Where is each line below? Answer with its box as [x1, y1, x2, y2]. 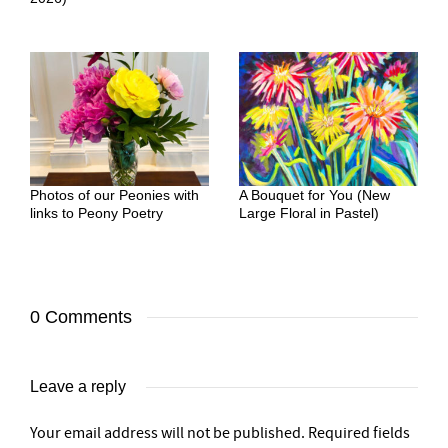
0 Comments [30, 307, 132, 328]
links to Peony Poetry [30, 205, 163, 222]
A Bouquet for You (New [239, 187, 390, 204]
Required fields [308, 423, 410, 444]
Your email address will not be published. [30, 423, 305, 444]
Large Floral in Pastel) [239, 205, 379, 222]
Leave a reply [30, 378, 126, 396]
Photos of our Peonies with [30, 187, 199, 204]
